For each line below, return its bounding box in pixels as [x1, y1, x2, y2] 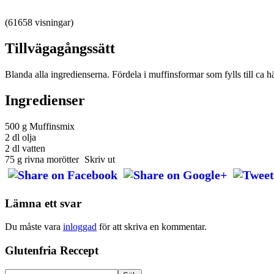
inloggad [63, 221, 97, 232]
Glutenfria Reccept [5, 244, 98, 257]
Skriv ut [84, 154, 115, 165]
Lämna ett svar [5, 196, 81, 210]
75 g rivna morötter [5, 154, 81, 165]
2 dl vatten [5, 143, 45, 154]
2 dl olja [5, 132, 36, 143]
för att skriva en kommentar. [97, 221, 207, 232]
